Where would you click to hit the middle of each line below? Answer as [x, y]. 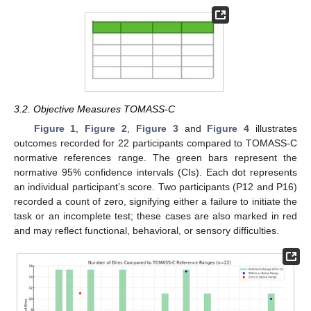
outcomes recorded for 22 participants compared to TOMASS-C [155, 143]
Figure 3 [157, 128]
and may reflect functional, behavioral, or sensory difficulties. [146, 230]
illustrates [274, 128]
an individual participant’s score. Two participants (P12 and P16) [155, 186]
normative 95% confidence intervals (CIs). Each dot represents [155, 172]
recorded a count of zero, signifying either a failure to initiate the [155, 201]
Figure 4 [228, 128]
